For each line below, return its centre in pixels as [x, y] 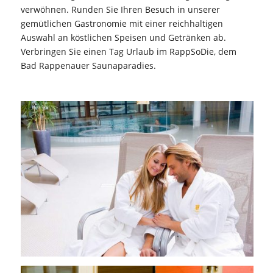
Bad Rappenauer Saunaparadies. [88, 66]
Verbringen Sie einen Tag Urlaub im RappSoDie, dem [128, 52]
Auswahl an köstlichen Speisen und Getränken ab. [123, 38]
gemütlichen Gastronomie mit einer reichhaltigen [122, 24]
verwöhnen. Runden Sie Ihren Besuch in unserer [120, 10]
